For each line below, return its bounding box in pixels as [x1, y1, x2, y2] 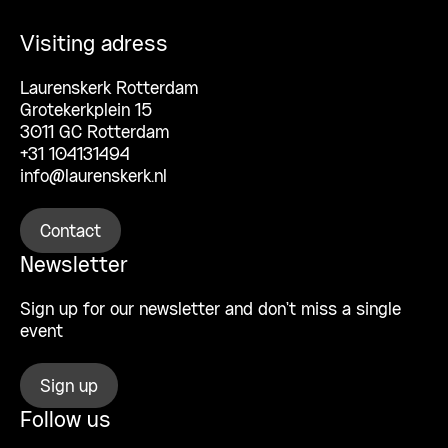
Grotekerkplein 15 [20, 102, 153, 119]
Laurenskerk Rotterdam [20, 80, 198, 97]
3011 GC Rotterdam [20, 124, 169, 141]
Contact [40, 223, 101, 240]
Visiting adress [20, 34, 168, 55]
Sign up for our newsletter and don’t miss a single [20, 301, 401, 318]
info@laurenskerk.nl [20, 168, 167, 185]
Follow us [20, 410, 111, 431]
